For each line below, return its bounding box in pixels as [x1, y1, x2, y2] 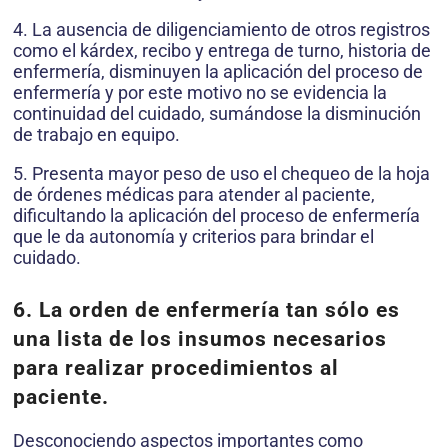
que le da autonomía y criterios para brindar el [13, 226, 374, 248]
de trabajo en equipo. [13, 124, 180, 146]
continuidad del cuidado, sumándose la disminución [13, 103, 421, 125]
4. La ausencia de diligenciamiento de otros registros [13, 19, 430, 41]
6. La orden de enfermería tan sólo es [13, 298, 400, 323]
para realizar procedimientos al [13, 356, 339, 381]
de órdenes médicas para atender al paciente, [13, 184, 375, 206]
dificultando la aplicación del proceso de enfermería [13, 205, 420, 227]
